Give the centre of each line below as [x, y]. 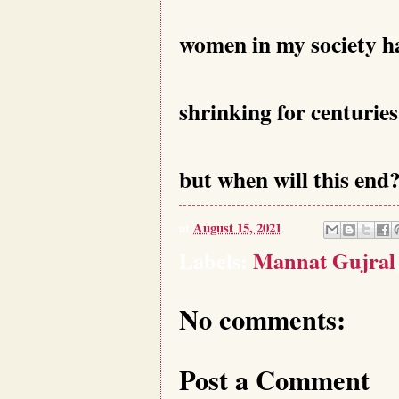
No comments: [262, 319]
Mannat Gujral [324, 261]
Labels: [216, 261]
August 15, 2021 [237, 227]
